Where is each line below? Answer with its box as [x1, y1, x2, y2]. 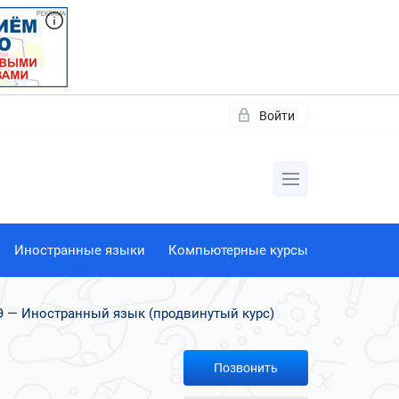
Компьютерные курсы [167, 241, 308, 258]
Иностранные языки [13, 241, 145, 258]
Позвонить [214, 360, 278, 375]
